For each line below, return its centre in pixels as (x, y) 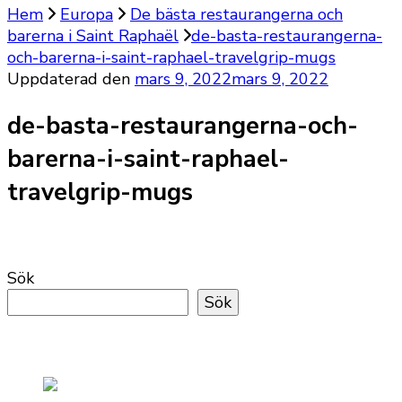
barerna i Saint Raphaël (93, 36)
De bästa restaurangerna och (236, 14)
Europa (87, 14)
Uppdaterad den (71, 79)
